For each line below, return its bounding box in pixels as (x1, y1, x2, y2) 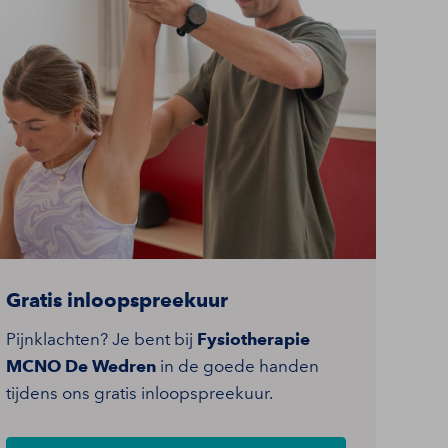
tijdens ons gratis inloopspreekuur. (6, 382, 273, 403)
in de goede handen (156, 355, 319, 376)
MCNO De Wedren (6, 355, 156, 376)
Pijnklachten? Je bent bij (6, 328, 197, 349)
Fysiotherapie (197, 328, 310, 349)
